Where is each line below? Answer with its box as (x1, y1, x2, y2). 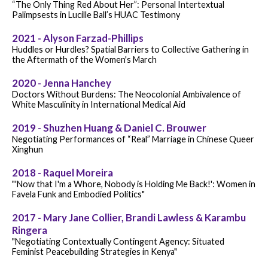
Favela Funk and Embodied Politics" (12, 188, 145, 199)
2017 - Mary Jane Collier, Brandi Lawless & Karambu (12, 211, 246, 224)
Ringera (12, 223, 47, 236)
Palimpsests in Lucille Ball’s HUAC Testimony (12, 9, 180, 20)
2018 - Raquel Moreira (12, 166, 113, 179)
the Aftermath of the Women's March (12, 54, 157, 65)
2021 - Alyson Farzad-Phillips (12, 31, 144, 44)
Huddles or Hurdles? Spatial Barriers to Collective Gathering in (12, 44, 249, 54)
